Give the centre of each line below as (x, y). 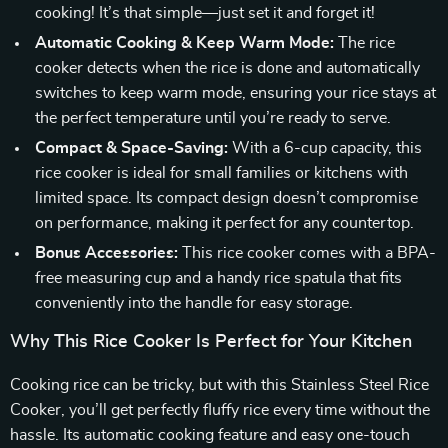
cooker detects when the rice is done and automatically (227, 68)
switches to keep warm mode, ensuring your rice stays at (235, 93)
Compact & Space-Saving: (131, 148)
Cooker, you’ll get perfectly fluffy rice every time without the (220, 410)
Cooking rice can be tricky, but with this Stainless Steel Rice (219, 385)
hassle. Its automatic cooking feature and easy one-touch (210, 435)
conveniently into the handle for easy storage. (194, 303)
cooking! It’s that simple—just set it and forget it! (205, 13)
